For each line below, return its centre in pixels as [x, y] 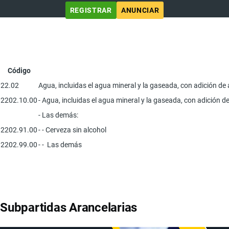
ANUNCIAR [140, 10]
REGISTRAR [91, 10]
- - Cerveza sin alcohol [72, 130]
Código [19, 70]
